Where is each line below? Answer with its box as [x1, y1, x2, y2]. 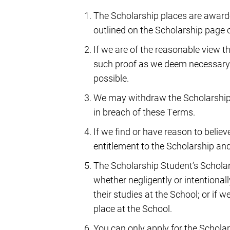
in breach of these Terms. [93, 105, 195, 118]
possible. [93, 71, 129, 84]
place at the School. [93, 202, 172, 215]
